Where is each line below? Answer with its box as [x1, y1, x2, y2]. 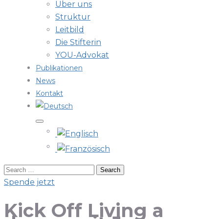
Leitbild [55, 25, 84, 34]
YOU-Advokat [55, 50, 109, 60]
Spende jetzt [4, 177, 55, 187]
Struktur [55, 12, 90, 22]
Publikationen [36, 64, 83, 72]
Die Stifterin [55, 38, 101, 47]
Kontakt [36, 89, 63, 98]
